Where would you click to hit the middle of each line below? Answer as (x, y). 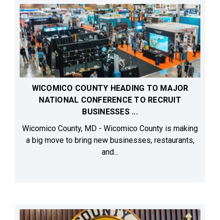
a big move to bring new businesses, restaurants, (110, 140)
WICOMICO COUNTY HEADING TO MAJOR (110, 88)
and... (110, 152)
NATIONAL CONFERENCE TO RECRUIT (110, 100)
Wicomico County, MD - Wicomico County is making (110, 129)
